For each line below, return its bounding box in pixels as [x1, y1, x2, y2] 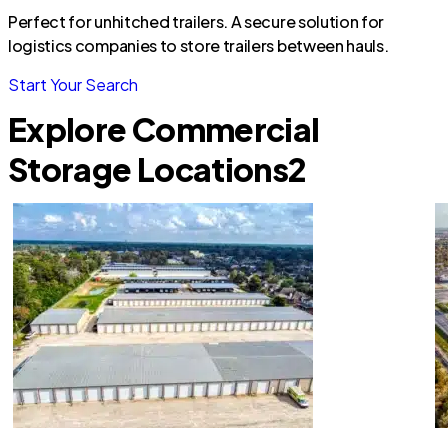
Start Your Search [8, 74, 138, 95]
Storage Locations [8, 149, 289, 189]
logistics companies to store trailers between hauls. [8, 35, 389, 56]
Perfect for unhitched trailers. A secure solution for [8, 11, 385, 32]
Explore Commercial [8, 109, 320, 149]
